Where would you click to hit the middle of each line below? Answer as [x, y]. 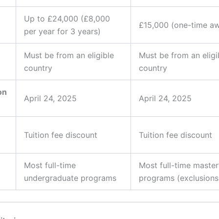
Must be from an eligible [69, 55]
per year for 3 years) [62, 32]
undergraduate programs [70, 178]
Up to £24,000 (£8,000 [67, 19]
